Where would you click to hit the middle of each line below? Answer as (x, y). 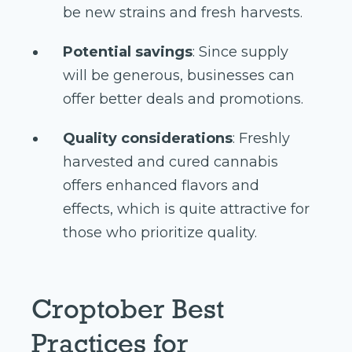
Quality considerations (148, 139)
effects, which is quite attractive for (186, 209)
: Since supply (240, 52)
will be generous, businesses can (179, 76)
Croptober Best (128, 309)
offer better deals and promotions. (183, 99)
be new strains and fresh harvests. (183, 13)
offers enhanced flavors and (161, 186)
